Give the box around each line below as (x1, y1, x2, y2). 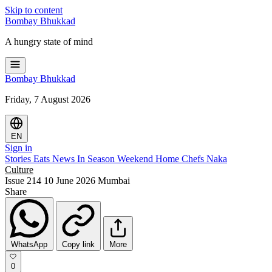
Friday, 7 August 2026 (5, 94, 90, 104)
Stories (5, 154, 33, 164)
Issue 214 (5, 175, 41, 186)
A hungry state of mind (5, 36, 93, 47)
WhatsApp (11, 240, 47, 249)
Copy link (62, 240, 95, 249)
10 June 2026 (44, 175, 95, 186)
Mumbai (98, 175, 130, 186)
